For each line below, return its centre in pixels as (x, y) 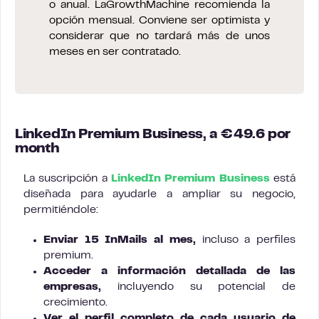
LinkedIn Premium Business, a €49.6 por (153, 135)
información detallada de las (206, 271)
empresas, (72, 287)
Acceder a (75, 271)
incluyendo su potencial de (198, 287)
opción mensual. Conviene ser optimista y (159, 20)
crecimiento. (75, 302)
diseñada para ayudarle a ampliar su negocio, (159, 194)
